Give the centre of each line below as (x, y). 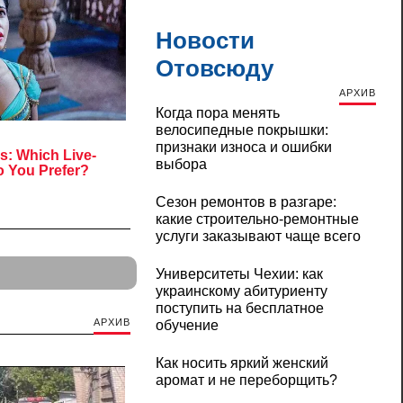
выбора (181, 165)
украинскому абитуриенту (241, 291)
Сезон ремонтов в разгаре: (246, 202)
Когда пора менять (217, 113)
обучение (187, 326)
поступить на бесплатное (239, 309)
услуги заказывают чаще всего (258, 237)
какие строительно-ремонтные (257, 219)
